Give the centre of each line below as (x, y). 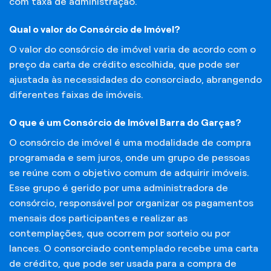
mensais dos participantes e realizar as (98, 218)
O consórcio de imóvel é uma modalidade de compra (130, 142)
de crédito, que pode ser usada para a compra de (123, 263)
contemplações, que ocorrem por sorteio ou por (120, 233)
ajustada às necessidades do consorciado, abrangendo (135, 80)
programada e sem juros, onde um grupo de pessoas (129, 157)
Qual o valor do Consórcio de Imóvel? (95, 30)
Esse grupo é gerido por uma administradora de (119, 188)
